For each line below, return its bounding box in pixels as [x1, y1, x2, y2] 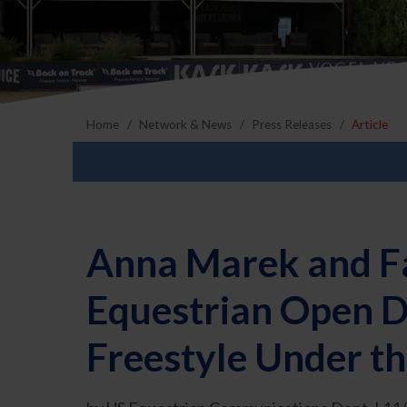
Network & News [139, 117, 233, 133]
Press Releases [252, 117, 333, 133]
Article [352, 117, 389, 133]
